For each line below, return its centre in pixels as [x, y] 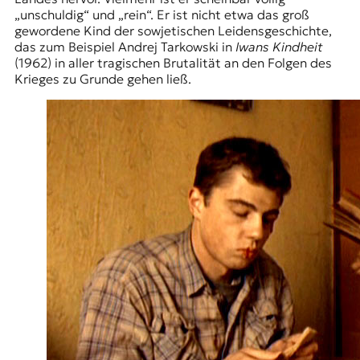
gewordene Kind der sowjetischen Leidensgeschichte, [173, 31]
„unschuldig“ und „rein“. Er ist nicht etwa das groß [162, 15]
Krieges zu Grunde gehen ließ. [104, 79]
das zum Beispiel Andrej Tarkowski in [125, 47]
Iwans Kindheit [279, 47]
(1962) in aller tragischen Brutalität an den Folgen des [173, 63]
